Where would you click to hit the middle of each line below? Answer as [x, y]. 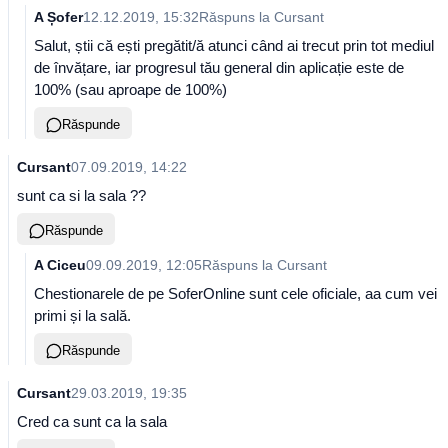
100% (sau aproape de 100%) [130, 89]
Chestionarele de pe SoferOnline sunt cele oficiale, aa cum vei [235, 293]
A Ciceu [60, 265]
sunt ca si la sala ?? [81, 195]
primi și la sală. [82, 315]
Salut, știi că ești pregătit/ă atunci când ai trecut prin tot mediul [234, 45]
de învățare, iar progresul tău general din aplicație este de [219, 67]
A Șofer [58, 17]
